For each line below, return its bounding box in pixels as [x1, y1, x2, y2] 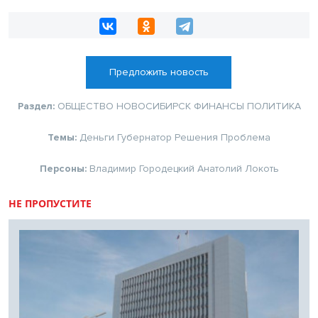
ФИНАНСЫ [193, 99, 244, 112]
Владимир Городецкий [89, 162, 194, 175]
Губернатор [117, 131, 172, 143]
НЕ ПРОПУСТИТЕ [9, 196, 92, 210]
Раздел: [17, 99, 57, 112]
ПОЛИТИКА [246, 99, 301, 112]
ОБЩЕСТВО [57, 99, 114, 112]
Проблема [221, 131, 270, 143]
